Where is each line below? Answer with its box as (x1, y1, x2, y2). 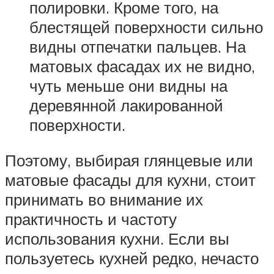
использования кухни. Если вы (5, 228, 229, 248)
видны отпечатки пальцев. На (29, 37, 246, 57)
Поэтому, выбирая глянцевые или (5, 150, 253, 170)
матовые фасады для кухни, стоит (5, 169, 256, 190)
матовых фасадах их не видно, (29, 56, 255, 76)
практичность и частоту (5, 209, 177, 229)
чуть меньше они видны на (29, 76, 228, 96)
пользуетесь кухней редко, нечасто (5, 248, 259, 268)
